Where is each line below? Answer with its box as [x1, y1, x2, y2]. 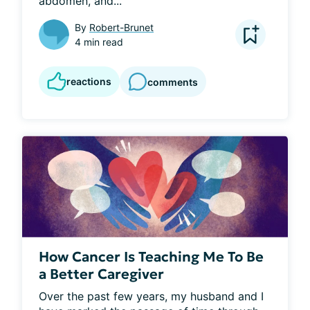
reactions [66, 75, 111, 88]
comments [147, 75, 198, 88]
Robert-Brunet [89, 21, 154, 34]
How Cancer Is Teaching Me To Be [39, 247, 264, 266]
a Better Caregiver [39, 264, 164, 283]
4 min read [75, 36, 123, 48]
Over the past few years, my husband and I [39, 289, 264, 303]
